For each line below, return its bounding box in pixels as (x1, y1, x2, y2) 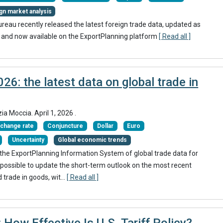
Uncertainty (11, 136, 44, 144)
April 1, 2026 (34, 109, 75, 117)
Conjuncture (47, 122, 84, 129)
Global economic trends (58, 136, 127, 144)
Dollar (97, 122, 113, 129)
